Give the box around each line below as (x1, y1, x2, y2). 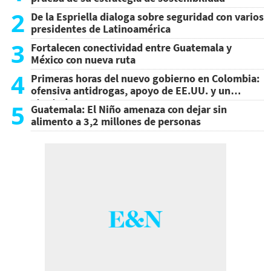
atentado (31, 96, 74, 110)
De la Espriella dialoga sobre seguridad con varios (31, 10, 264, 24)
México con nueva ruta (31, 53, 135, 67)
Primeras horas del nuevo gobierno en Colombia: (31, 71, 260, 86)
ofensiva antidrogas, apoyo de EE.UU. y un (31, 83, 230, 98)
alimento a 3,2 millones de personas (31, 114, 201, 129)
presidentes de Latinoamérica (31, 22, 171, 36)
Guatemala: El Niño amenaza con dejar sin (31, 102, 227, 117)
